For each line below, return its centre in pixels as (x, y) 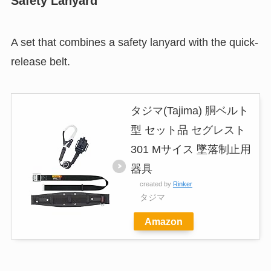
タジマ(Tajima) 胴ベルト (189, 110)
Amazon (163, 221)
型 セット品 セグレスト (188, 130)
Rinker (182, 184)
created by (156, 184)
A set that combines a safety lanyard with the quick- (134, 42)
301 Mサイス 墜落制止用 (191, 149)
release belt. (40, 61)
